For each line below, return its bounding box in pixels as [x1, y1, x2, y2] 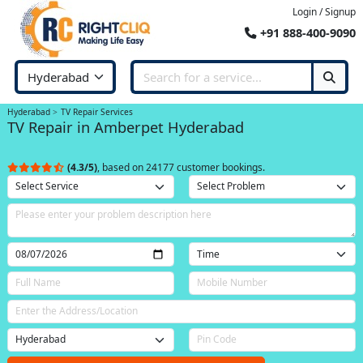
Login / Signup [293, 5, 356, 19]
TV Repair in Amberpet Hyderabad [7, 117, 244, 137]
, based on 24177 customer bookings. [97, 160, 265, 174]
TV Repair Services [61, 106, 133, 117]
